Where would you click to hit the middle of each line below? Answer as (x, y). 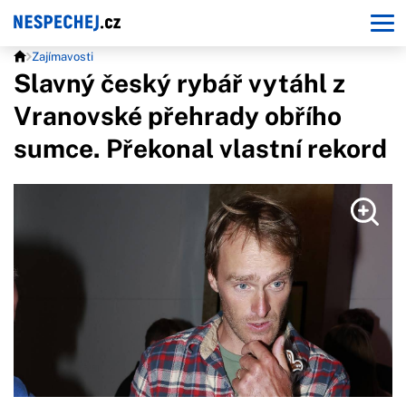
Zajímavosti (63, 57)
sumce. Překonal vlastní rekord (200, 148)
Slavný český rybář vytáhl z (179, 83)
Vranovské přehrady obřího (178, 116)
